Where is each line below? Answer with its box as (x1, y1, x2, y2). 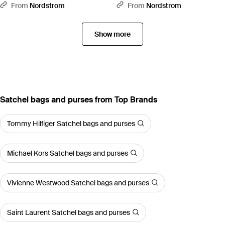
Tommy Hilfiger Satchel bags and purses (7, 119, 135, 128)
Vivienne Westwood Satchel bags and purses (7, 178, 149, 187)
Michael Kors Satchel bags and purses (7, 148, 128, 158)
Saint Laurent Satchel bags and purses (7, 207, 130, 217)
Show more (94, 29, 131, 39)
